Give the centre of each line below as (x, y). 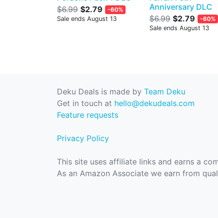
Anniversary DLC (181, 7)
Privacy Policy (83, 138)
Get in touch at (86, 103)
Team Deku (165, 91)
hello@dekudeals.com (154, 103)
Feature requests (88, 115)
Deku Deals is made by (100, 91)
